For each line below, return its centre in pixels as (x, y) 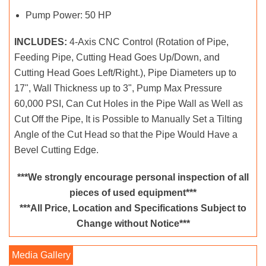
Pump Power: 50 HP (69, 15)
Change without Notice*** (133, 224)
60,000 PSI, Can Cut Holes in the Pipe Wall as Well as (129, 104)
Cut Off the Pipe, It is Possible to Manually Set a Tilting (128, 119)
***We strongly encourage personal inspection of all (133, 178)
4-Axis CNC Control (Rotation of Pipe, (148, 42)
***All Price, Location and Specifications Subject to (133, 208)
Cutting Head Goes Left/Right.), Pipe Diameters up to (125, 73)
